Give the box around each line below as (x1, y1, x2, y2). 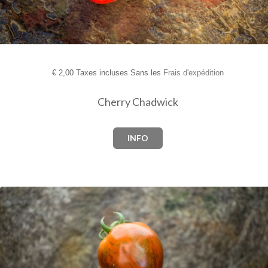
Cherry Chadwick (97, 95, 178, 108)
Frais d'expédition (163, 68, 224, 77)
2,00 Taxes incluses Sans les (56, 68, 163, 77)
